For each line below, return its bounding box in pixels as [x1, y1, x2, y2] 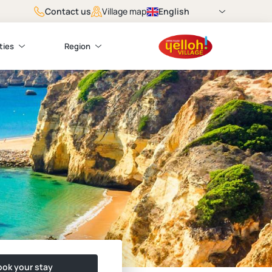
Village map [102, 5, 146, 17]
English [158, 5, 189, 17]
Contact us [45, 5, 91, 17]
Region [64, 41, 90, 52]
